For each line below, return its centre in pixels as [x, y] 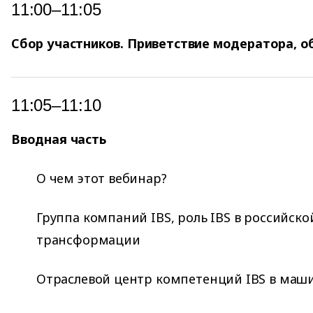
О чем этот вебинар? [102, 178]
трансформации [88, 239]
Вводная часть [59, 139]
